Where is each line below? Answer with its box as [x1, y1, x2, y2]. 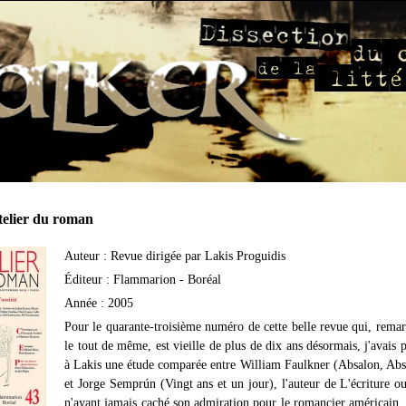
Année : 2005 [64, 295, 134, 310]
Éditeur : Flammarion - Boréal [64, 272, 222, 286]
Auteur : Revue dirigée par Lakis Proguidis [64, 248, 286, 263]
